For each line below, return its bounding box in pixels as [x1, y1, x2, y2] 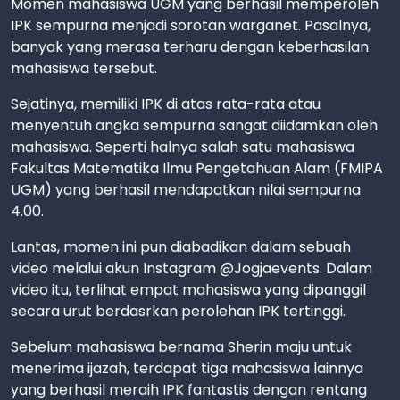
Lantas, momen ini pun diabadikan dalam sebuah [11, 236, 351, 257]
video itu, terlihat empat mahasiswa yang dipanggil [11, 279, 366, 300]
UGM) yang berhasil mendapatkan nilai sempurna [11, 179, 361, 200]
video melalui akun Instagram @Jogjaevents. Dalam [11, 257, 372, 279]
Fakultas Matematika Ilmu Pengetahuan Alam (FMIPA [11, 157, 383, 179]
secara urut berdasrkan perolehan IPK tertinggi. [11, 300, 346, 321]
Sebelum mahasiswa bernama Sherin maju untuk [11, 336, 352, 357]
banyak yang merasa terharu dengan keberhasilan [11, 36, 369, 57]
